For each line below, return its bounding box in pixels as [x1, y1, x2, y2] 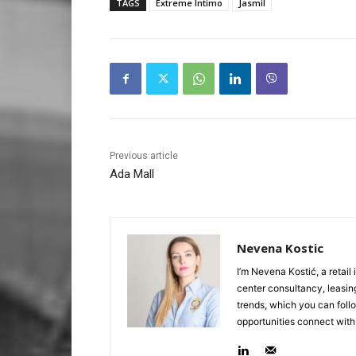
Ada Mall [110, 167, 154, 182]
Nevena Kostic [237, 240, 323, 257]
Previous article [110, 150, 178, 162]
